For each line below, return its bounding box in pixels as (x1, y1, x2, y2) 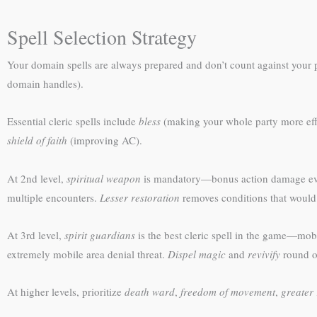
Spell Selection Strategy (7, 23, 197, 50)
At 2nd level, (7, 171, 67, 185)
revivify (248, 246, 280, 261)
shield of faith (7, 133, 67, 148)
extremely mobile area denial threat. (7, 246, 168, 261)
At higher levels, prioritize (7, 284, 125, 299)
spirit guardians (64, 227, 135, 242)
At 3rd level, (7, 227, 64, 242)
